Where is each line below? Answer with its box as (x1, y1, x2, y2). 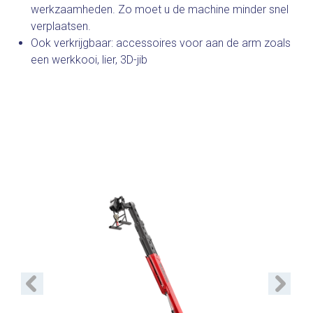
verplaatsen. (31, 20, 91, 33)
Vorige (11, 273, 43, 287)
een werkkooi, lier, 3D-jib (31, 53, 147, 66)
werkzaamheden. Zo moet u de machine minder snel (31, 3, 289, 16)
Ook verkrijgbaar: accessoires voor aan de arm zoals (31, 36, 291, 50)
